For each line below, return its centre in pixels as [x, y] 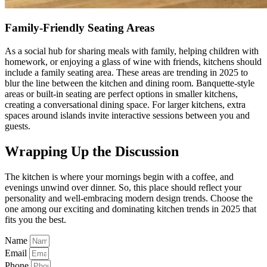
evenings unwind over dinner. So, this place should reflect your [123, 187]
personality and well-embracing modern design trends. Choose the [129, 198]
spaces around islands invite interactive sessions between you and [127, 115]
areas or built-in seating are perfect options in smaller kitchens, [121, 94]
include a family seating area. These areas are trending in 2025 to [126, 72]
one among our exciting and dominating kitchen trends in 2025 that [131, 209]
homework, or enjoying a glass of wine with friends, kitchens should [133, 62]
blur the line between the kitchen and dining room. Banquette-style [130, 83]
